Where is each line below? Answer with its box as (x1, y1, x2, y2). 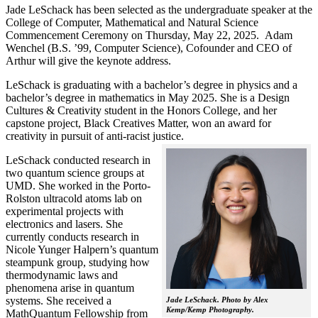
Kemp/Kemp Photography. (166, 305, 254, 314)
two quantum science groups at (6, 166, 144, 179)
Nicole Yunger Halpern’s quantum (6, 243, 158, 256)
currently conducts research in (6, 230, 139, 243)
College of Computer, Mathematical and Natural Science (6, 16, 258, 28)
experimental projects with (6, 204, 124, 217)
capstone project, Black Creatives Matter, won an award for (6, 116, 271, 129)
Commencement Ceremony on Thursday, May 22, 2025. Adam (6, 28, 292, 41)
